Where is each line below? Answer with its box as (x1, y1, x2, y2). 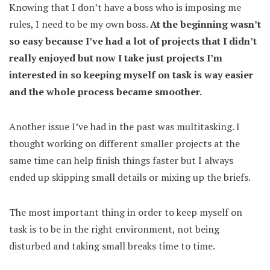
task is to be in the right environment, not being (9, 222, 219, 236)
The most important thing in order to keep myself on (9, 205, 242, 219)
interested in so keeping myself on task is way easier (9, 67, 253, 81)
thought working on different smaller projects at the (9, 136, 240, 150)
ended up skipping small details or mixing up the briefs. (9, 170, 251, 184)
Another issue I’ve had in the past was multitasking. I (9, 119, 240, 133)
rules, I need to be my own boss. (9, 17, 150, 31)
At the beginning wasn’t (150, 17, 261, 31)
